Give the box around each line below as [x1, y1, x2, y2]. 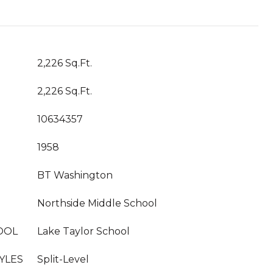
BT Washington [37, 169, 113, 181]
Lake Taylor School [37, 225, 130, 237]
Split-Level [37, 253, 89, 265]
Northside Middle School [37, 197, 157, 209]
